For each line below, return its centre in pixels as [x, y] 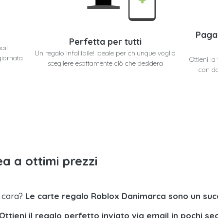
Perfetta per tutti [105, 41]
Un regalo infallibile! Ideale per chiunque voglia [105, 53]
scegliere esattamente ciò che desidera [105, 63]
